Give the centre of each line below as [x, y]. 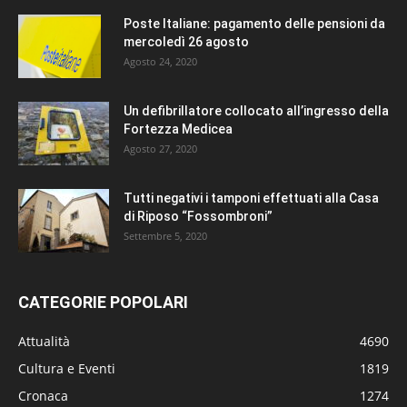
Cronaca [43, 395]
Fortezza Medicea [178, 129]
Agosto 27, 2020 [160, 148]
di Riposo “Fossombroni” [198, 216]
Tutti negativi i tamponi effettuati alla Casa [251, 198]
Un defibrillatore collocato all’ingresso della [256, 110]
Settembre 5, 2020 [165, 235]
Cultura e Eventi [67, 368]
